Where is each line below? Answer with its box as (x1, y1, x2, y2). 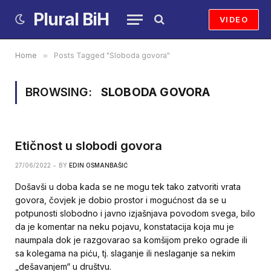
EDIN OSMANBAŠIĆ (69, 162, 128, 169)
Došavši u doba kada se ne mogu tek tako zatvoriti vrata (15, 181, 241, 192)
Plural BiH (33, 9, 109, 30)
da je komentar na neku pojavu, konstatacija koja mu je (15, 221, 234, 232)
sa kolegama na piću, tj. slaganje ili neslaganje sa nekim (15, 248, 235, 258)
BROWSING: (25, 85, 95, 99)
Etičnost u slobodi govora (15, 139, 162, 153)
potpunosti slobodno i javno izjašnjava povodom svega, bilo (15, 208, 255, 218)
